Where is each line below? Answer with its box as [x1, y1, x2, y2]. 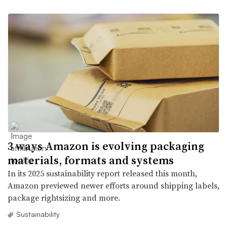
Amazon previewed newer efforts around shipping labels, [8, 179, 219, 191]
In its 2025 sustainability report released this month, [8, 167, 197, 179]
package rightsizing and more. [8, 192, 120, 203]
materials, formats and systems [8, 152, 174, 168]
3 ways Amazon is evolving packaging [8, 138, 204, 154]
